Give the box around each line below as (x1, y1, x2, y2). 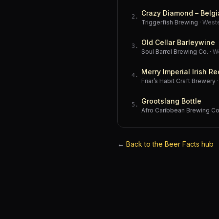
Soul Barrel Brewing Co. (141, 48, 208, 55)
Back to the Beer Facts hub (126, 140, 214, 148)
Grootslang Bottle (141, 97, 201, 105)
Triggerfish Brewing (141, 19, 198, 26)
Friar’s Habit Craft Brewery (141, 77, 216, 85)
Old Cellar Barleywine (141, 38, 215, 46)
